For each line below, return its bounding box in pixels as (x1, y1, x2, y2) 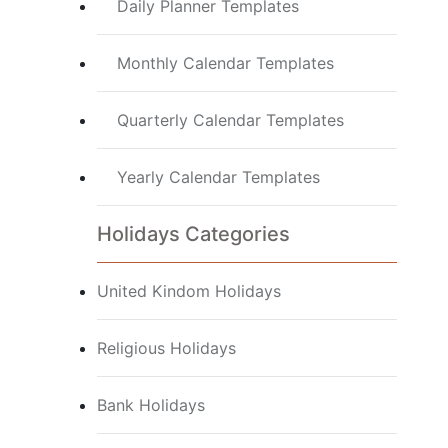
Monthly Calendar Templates (116, 52, 334, 73)
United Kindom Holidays (96, 280, 281, 301)
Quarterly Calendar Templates (116, 109, 344, 130)
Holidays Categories (96, 221, 290, 246)
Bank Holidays (96, 394, 205, 415)
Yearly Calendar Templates (116, 166, 320, 187)
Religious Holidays (96, 337, 236, 358)
